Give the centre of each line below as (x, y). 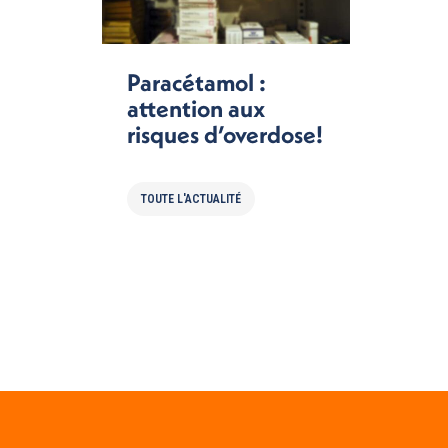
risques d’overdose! (225, 133)
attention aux (196, 107)
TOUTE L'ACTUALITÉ (191, 198)
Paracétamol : (196, 81)
